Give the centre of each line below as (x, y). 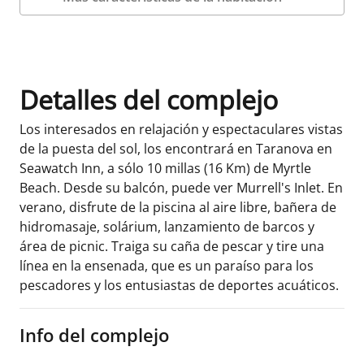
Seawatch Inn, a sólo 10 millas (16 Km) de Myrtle (165, 168)
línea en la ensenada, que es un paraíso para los (167, 266)
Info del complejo (94, 335)
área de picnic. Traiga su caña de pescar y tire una (172, 246)
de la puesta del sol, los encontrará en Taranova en (176, 149)
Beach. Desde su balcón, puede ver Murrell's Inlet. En (181, 188)
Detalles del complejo (149, 100)
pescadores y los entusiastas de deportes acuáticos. (179, 285)
